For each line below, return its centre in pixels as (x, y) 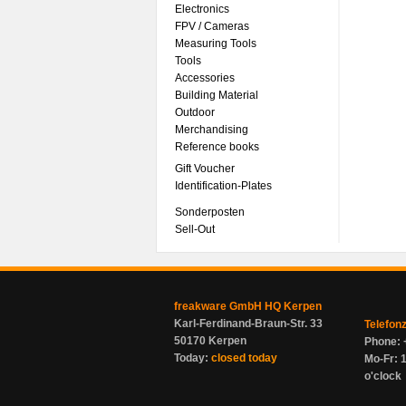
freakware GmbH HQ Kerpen (248, 306)
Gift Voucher (205, 169)
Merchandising (212, 130)
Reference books (217, 147)
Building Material (217, 95)
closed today (244, 358)
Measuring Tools (216, 43)
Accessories (205, 78)
